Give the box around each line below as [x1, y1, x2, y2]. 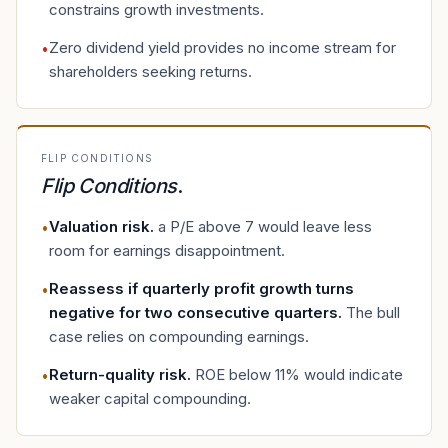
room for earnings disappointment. [49, 241, 285, 260]
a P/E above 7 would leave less [158, 217, 372, 236]
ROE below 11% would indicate [195, 365, 403, 384]
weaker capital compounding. [49, 389, 251, 408]
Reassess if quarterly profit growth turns [49, 279, 354, 298]
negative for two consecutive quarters [49, 303, 338, 322]
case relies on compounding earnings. [49, 327, 309, 346]
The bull [346, 303, 400, 322]
